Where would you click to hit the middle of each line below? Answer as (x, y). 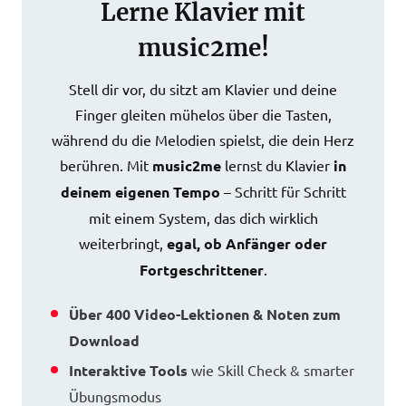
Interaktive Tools (130, 370)
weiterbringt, (123, 243)
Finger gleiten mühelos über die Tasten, (203, 114)
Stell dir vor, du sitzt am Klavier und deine (203, 89)
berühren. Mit (106, 165)
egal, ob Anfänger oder (247, 243)
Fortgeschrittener (201, 270)
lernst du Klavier (277, 165)
